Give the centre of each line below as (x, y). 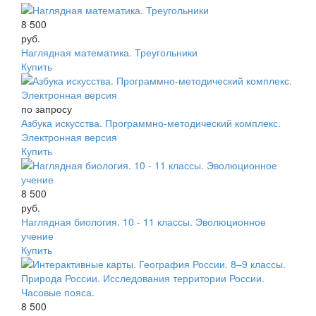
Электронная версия (69, 136)
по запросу (47, 108)
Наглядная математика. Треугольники (109, 52)
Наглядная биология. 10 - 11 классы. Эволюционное (144, 221)
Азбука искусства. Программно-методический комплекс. (151, 122)
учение (37, 235)
